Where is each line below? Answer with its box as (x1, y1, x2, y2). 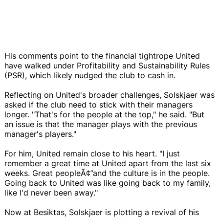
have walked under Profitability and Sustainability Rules (4, 60, 210, 70)
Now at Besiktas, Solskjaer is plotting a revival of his (4, 207, 199, 217)
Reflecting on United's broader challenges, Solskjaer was (4, 89, 215, 100)
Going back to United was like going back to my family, (4, 177, 211, 188)
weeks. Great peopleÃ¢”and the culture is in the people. (4, 168, 210, 178)
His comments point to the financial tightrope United (4, 50, 200, 61)
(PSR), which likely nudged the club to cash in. (4, 70, 175, 80)
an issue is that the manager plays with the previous (4, 119, 197, 129)
